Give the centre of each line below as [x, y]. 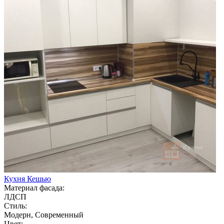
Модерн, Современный [44, 214]
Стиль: [15, 205]
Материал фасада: [34, 187]
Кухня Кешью [27, 178]
